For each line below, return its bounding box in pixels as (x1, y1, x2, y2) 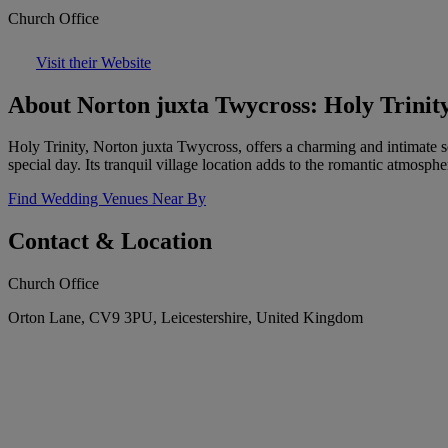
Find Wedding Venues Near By (8, 190, 206, 208)
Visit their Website (36, 53, 151, 71)
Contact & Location (8, 228, 212, 255)
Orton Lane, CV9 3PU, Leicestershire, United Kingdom (8, 309, 363, 327)
